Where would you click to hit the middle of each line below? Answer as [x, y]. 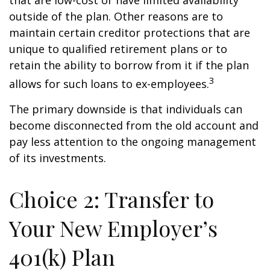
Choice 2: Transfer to [111, 199]
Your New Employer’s [113, 228]
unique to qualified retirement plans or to [118, 49]
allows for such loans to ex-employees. [109, 84]
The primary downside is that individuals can [126, 109]
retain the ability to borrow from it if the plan [129, 65]
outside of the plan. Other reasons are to [116, 16]
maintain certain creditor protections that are [130, 33]
